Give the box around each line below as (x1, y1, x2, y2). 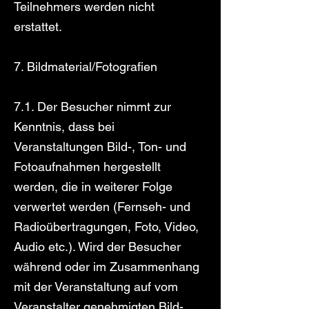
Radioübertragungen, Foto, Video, (14, 219, 199, 234)
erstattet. (14, 19, 62, 34)
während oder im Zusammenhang (14, 259, 199, 274)
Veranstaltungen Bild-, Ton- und (14, 139, 186, 154)
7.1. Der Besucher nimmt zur (14, 99, 171, 114)
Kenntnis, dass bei (14, 119, 114, 134)
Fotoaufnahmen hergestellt (14, 159, 161, 174)
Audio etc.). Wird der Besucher (14, 239, 181, 254)
